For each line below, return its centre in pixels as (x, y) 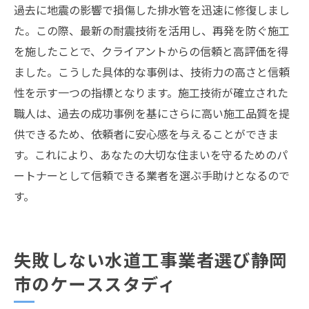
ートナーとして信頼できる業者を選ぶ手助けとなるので (152, 175)
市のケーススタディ (95, 283)
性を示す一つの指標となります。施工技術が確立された (151, 92)
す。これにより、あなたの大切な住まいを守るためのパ (151, 154)
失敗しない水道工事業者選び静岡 (151, 259)
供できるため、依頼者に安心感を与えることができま (146, 134)
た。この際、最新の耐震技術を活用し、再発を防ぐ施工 (152, 30)
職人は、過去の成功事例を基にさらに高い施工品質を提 (152, 113)
